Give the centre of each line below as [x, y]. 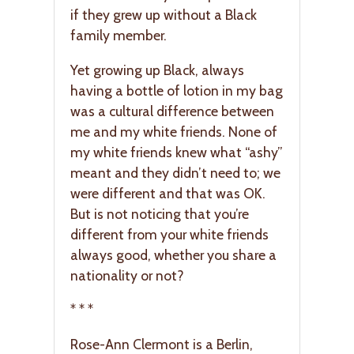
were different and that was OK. [168, 193]
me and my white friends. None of [174, 131]
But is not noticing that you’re [160, 213]
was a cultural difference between [172, 111]
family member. [119, 36]
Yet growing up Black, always [157, 70]
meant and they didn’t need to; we [175, 172]
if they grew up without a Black [164, 15]
